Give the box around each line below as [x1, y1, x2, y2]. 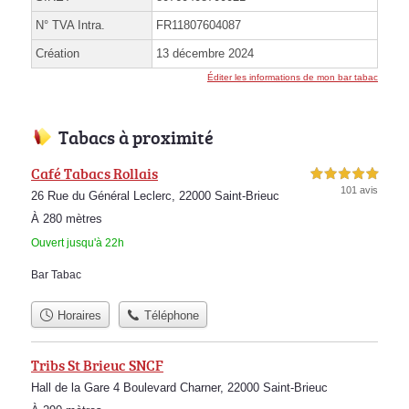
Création [36, 47, 79, 61]
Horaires [53, 308, 101, 322]
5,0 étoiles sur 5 [310, 169, 378, 180]
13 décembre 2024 [156, 47, 254, 61]
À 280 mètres [31, 212, 102, 226]
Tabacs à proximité [58, 124, 214, 151]
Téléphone [141, 308, 200, 322]
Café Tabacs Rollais [31, 163, 158, 184]
